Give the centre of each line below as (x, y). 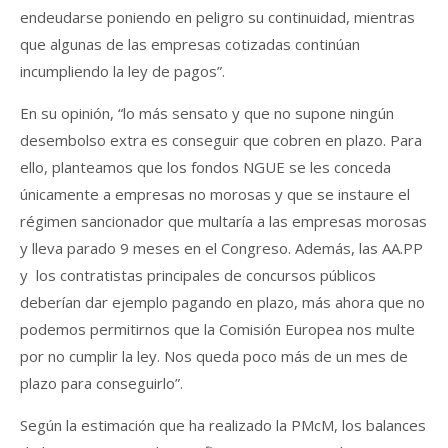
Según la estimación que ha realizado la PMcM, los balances (223, 424)
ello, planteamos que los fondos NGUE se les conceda (205, 166)
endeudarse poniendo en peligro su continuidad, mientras (217, 16)
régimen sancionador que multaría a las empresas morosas (223, 220)
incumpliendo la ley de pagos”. (122, 70)
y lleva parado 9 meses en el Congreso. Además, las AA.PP (221, 247)
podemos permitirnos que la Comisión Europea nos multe (217, 328)
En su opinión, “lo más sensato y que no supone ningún (207, 112)
